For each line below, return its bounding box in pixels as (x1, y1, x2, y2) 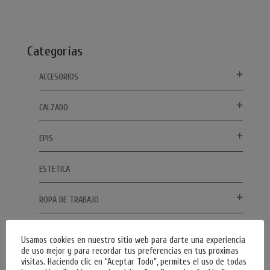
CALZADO (39, 102, 68, 113)
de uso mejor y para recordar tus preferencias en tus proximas (21, 245, 239, 256)
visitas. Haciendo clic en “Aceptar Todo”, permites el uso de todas (21, 256, 246, 267)
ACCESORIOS (39, 71, 78, 82)
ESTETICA (39, 163, 70, 174)
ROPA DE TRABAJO (39, 194, 99, 205)
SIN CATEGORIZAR (39, 225, 95, 236)
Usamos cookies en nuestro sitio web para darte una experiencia (21, 234, 245, 245)
